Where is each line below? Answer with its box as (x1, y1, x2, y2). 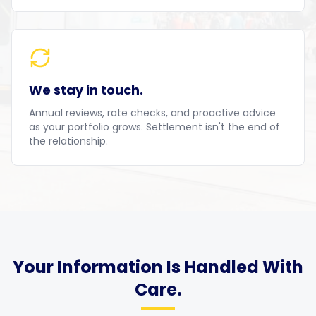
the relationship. (29, 134, 108, 148)
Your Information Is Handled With (13, 255, 303, 279)
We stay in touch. (29, 81, 143, 99)
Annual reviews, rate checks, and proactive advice (29, 106, 276, 120)
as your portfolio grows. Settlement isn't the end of (29, 120, 280, 134)
